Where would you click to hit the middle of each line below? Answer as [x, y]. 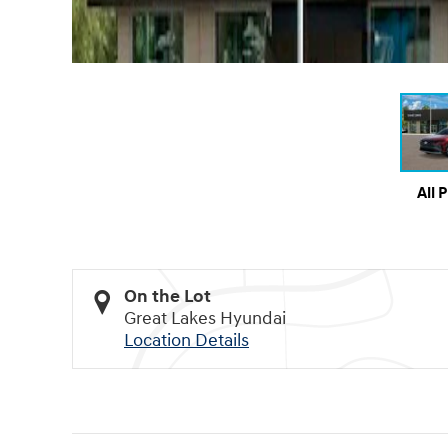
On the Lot [167, 296]
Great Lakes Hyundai [205, 318]
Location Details [186, 340]
